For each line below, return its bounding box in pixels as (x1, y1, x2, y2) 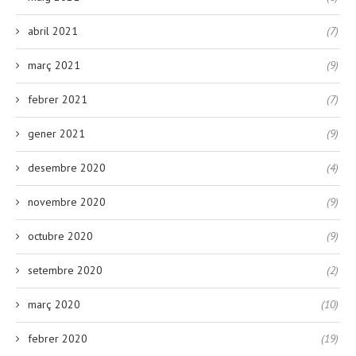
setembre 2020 (28, 263, 103, 278)
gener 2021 (28, 126, 85, 141)
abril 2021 (28, 24, 78, 39)
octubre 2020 (28, 229, 93, 244)
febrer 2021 (28, 92, 87, 107)
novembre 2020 (28, 195, 106, 210)
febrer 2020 (28, 331, 87, 346)
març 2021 (28, 58, 80, 73)
